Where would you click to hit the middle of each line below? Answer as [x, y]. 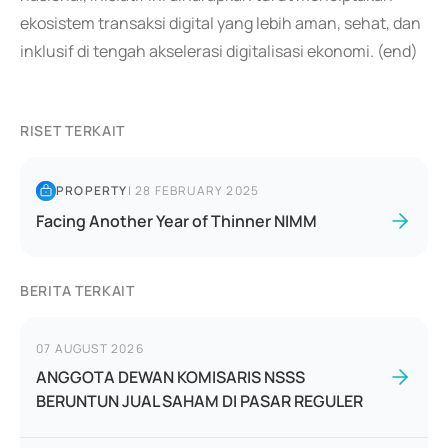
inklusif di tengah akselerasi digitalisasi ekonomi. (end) [219, 51]
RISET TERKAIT [73, 130]
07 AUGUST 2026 [90, 348]
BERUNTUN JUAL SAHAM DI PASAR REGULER [199, 401]
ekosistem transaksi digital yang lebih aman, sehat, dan [220, 23]
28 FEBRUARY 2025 [197, 190]
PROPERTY [92, 190]
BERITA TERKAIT [77, 290]
